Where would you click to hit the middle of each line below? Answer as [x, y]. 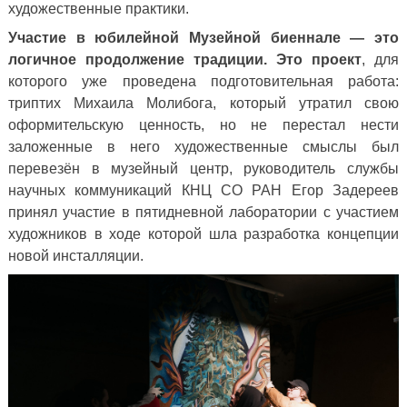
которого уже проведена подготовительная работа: [203, 82]
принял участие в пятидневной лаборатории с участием [203, 213]
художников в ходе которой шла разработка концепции [203, 234]
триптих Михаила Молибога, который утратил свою [203, 104]
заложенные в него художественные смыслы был [203, 147]
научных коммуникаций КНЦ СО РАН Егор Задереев [203, 191]
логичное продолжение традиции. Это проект [185, 60]
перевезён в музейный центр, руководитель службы [203, 169]
